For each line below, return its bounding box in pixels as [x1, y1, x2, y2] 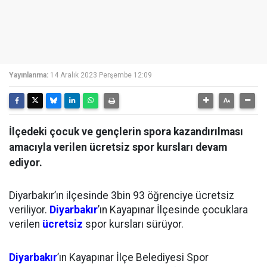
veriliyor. [9, 204, 49, 216]
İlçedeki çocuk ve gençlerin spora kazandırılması [9, 126, 243, 138]
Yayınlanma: [9, 71, 48, 79]
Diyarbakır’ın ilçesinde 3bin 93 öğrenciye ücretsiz [9, 190, 234, 201]
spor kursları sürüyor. [83, 218, 184, 230]
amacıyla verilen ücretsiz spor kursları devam [9, 141, 227, 153]
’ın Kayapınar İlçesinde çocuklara [98, 204, 248, 216]
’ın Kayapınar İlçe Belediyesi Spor [57, 252, 209, 263]
